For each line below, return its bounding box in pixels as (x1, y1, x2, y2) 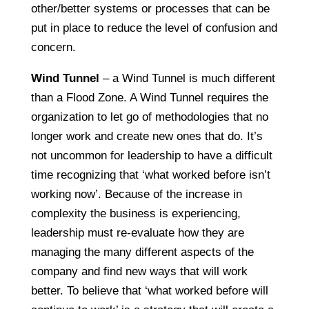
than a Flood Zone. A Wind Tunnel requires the (30, 90, 268, 104)
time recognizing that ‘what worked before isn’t (30, 168, 270, 181)
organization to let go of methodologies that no (30, 110, 268, 123)
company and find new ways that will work (30, 264, 248, 278)
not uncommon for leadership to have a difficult (30, 148, 272, 162)
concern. (30, 40, 76, 54)
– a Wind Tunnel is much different (99, 71, 275, 85)
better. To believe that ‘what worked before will (30, 283, 268, 297)
